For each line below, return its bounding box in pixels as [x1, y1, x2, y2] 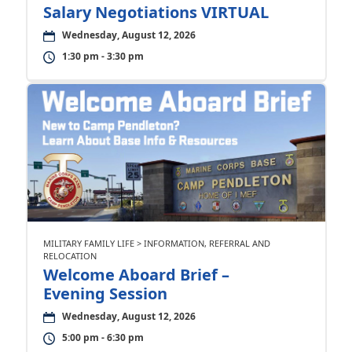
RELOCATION [42, 250, 97, 262]
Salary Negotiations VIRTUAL [42, 2, 269, 24]
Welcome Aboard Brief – [42, 264, 229, 286]
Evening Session [42, 283, 167, 305]
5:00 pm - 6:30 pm [61, 331, 144, 345]
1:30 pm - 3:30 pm [61, 49, 144, 64]
